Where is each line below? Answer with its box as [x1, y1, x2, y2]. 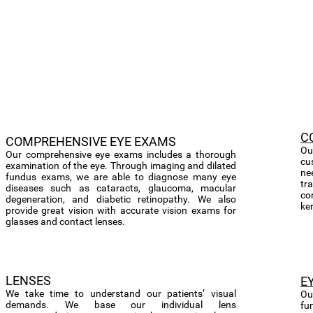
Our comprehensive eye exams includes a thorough [6, 149, 236, 160]
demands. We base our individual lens [6, 299, 236, 310]
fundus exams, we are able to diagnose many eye [6, 171, 236, 182]
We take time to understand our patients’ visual [6, 288, 236, 299]
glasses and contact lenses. [6, 216, 129, 227]
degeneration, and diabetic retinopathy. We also [6, 194, 236, 205]
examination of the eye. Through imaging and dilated [6, 160, 236, 171]
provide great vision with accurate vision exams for [6, 205, 236, 216]
